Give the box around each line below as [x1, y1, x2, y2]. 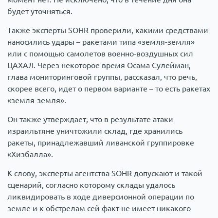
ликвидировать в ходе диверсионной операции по [7, 192, 194, 201]
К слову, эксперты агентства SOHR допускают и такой [7, 168, 202, 178]
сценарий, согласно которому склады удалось [7, 180, 175, 189]
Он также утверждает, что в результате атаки [7, 114, 173, 124]
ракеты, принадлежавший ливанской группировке [7, 138, 194, 147]
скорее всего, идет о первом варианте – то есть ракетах [7, 84, 210, 93]
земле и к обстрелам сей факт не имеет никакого [7, 203, 191, 213]
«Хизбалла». [7, 149, 53, 159]
